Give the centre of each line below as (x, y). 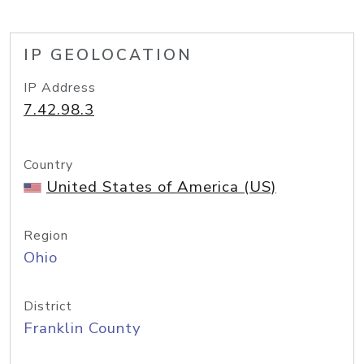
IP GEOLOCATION (108, 55)
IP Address (60, 88)
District (48, 306)
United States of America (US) (161, 187)
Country (48, 165)
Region (46, 236)
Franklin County (82, 328)
